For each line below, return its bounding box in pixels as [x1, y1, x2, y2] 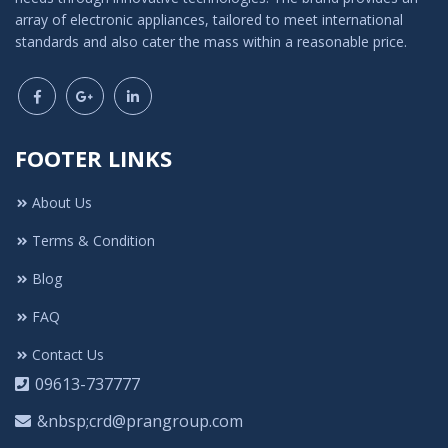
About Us [32, 193, 92, 213]
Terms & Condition [32, 231, 155, 251]
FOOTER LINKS [15, 143, 172, 174]
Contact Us [32, 345, 104, 365]
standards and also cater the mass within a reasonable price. [15, 32, 407, 52]
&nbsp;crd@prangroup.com [37, 410, 243, 433]
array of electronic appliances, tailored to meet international [15, 10, 403, 30]
